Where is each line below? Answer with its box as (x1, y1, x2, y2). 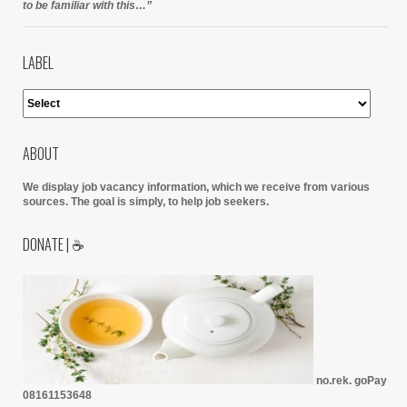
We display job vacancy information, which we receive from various (23, 181, 370, 194)
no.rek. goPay (313, 374, 387, 388)
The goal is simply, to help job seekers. (71, 195, 269, 209)
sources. (23, 195, 71, 209)
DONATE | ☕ (23, 233, 84, 256)
